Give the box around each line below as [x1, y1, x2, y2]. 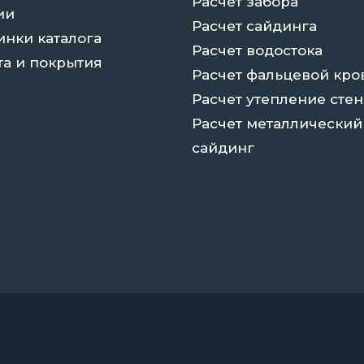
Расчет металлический [192, 115, 362, 132]
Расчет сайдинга [192, 17, 317, 34]
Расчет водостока [192, 41, 323, 58]
